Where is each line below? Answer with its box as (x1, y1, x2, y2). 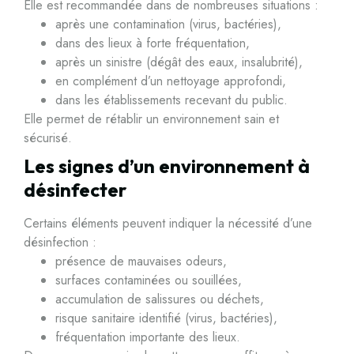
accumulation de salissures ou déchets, (55, 290, 264, 308)
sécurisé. (24, 129, 72, 147)
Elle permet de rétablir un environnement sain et (24, 110, 279, 128)
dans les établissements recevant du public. (55, 91, 288, 109)
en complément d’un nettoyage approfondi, (55, 72, 286, 90)
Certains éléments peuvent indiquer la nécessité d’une (24, 214, 312, 232)
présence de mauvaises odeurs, (55, 252, 227, 270)
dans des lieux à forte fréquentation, (55, 34, 250, 52)
